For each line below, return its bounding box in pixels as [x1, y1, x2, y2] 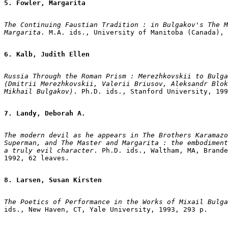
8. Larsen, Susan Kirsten [4, 176, 102, 184]
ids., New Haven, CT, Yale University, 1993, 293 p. [4, 205, 208, 213]
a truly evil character [4, 146, 94, 154]
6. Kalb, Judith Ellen [4, 50, 90, 58]
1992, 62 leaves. [4, 154, 69, 162]
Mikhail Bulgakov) [4, 87, 73, 95]
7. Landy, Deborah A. [4, 109, 85, 117]
